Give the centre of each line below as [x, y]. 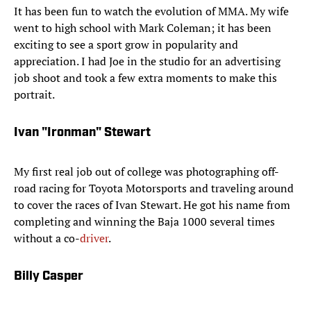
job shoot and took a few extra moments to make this [145, 78]
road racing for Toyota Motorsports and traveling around [154, 188]
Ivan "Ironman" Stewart [82, 133]
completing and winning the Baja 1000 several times [144, 222]
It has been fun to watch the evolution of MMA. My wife [151, 11]
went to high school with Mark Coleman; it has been [143, 28]
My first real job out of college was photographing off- [146, 172]
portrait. [34, 95]
